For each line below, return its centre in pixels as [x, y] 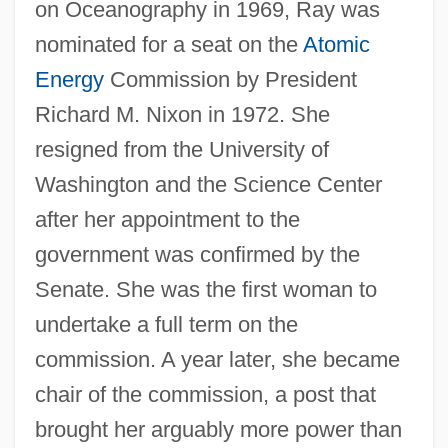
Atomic [336, 44]
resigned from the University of [181, 149]
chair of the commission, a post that [205, 394]
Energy [69, 79]
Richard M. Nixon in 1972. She [182, 114]
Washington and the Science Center [208, 184]
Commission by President [230, 79]
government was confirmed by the [197, 254]
